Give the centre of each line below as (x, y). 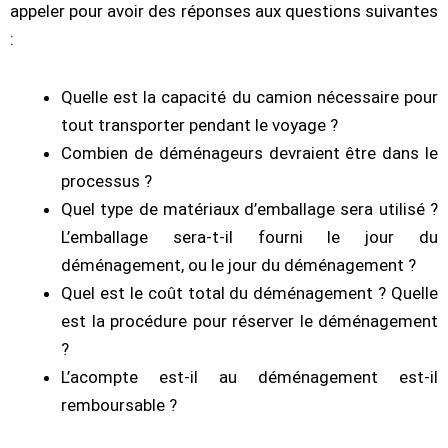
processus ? (106, 181)
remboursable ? (119, 405)
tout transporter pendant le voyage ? (199, 125)
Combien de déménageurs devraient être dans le (249, 153)
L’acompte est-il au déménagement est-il (249, 377)
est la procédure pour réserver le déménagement (249, 321)
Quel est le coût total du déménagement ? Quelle (249, 293)
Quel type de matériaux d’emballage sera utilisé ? (249, 209)
